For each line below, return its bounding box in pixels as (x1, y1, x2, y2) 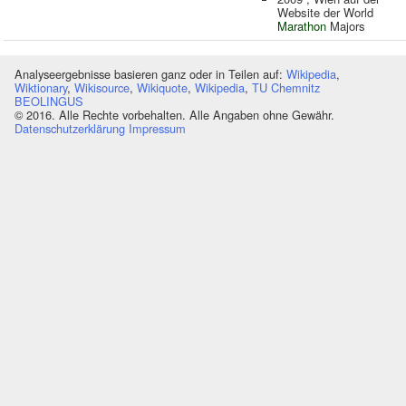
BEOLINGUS (14, 92, 83, 110)
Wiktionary (14, 78, 67, 96)
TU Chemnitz (252, 78, 320, 96)
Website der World (277, 4, 373, 21)
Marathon (277, 17, 326, 34)
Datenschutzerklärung (14, 119, 125, 137)
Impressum (129, 119, 186, 137)
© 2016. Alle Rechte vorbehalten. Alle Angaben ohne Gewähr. (14, 105, 334, 123)
